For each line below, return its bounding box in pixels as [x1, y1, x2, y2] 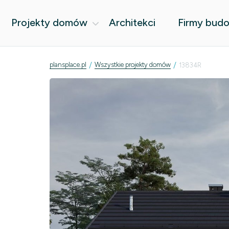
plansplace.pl [50, 61, 86, 68]
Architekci [109, 16, 155, 29]
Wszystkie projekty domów [95, 61, 171, 68]
